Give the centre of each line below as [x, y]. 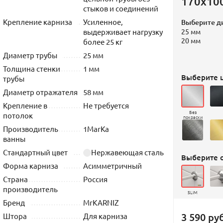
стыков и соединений [121, 8]
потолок [18, 115]
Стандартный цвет [35, 152]
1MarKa [96, 129]
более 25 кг [103, 42]
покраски [193, 117]
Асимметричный [112, 166]
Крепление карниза [38, 22]
